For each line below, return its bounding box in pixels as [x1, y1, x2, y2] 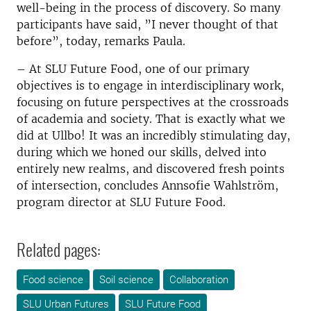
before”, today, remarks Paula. [17, 34, 185, 49]
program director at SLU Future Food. [17, 195, 226, 210]
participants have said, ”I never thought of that [17, 17, 278, 32]
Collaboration [169, 274, 228, 287]
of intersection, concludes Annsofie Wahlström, [17, 178, 278, 193]
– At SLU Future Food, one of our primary [17, 62, 249, 76]
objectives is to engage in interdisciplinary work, [17, 78, 284, 93]
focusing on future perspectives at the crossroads [17, 95, 289, 110]
